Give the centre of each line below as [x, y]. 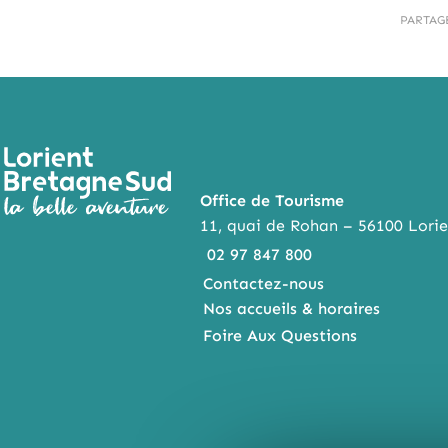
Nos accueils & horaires [291, 309]
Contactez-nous [263, 284]
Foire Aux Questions [279, 336]
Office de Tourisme [271, 201]
